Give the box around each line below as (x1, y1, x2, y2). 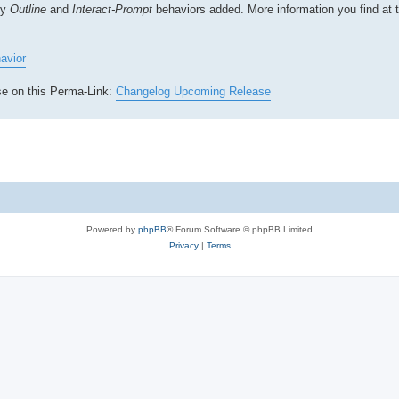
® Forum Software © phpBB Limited (167, 224, 313, 234)
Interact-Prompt (72, 2, 152, 16)
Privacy (168, 240, 199, 250)
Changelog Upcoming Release (116, 84, 271, 98)
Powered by (86, 224, 138, 234)
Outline (10, 2, 46, 16)
